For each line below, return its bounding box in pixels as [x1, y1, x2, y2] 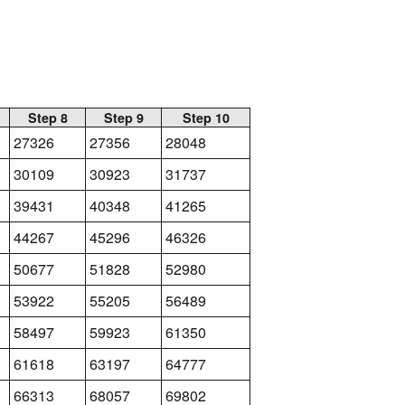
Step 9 [103, 108, 144, 127]
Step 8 [27, 108, 68, 127]
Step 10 [182, 108, 230, 127]
